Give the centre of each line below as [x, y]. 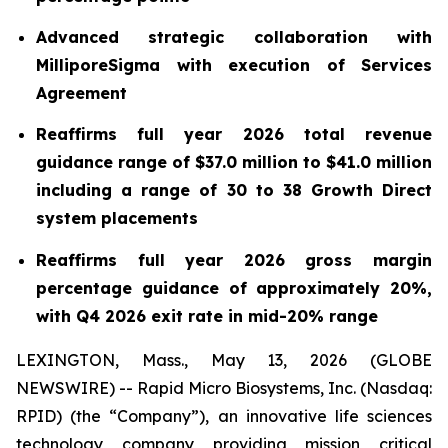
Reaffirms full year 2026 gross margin [234, 259]
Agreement [81, 92]
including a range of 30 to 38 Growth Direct [234, 190]
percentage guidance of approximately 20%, [234, 287]
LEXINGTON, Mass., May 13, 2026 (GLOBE [224, 359]
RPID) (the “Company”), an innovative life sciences [224, 415]
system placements [117, 218]
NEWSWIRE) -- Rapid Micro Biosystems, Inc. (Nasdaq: [224, 387]
